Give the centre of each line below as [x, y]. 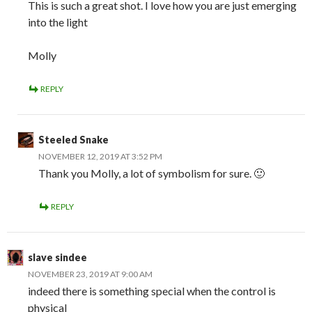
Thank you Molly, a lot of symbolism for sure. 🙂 [151, 173]
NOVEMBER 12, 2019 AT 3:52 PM [100, 156]
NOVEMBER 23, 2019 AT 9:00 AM [90, 274]
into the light [58, 22]
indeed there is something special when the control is [152, 290]
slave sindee [57, 257]
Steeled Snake [73, 139]
